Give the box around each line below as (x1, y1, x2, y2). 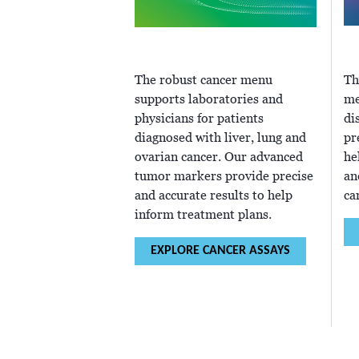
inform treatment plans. (135, 207, 272, 224)
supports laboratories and (135, 91, 283, 108)
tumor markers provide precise (135, 168, 313, 185)
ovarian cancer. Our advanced (135, 149, 303, 166)
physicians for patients (135, 111, 264, 127)
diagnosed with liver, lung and (135, 130, 306, 147)
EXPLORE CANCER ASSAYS (151, 244, 290, 258)
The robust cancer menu (135, 72, 272, 89)
